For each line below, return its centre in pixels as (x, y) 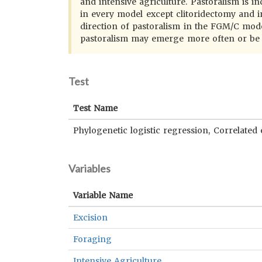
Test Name (96, 108)
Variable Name (103, 195)
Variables (89, 168)
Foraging (92, 239)
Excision (90, 218)
